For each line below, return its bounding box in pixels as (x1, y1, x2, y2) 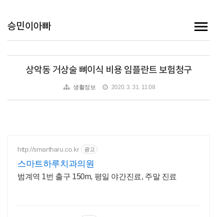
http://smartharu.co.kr (17, 145, 79, 153)
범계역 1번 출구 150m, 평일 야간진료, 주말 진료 (17, 172, 177, 181)
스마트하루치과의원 (17, 159, 94, 169)
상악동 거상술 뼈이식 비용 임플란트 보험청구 (25, 65, 192, 76)
